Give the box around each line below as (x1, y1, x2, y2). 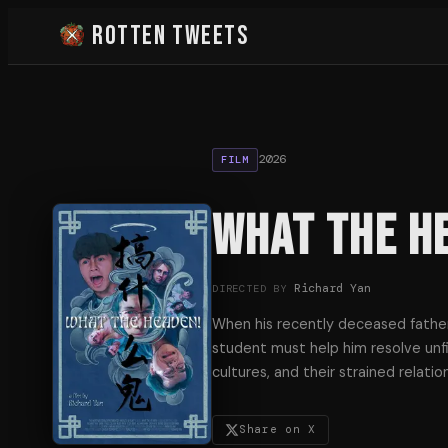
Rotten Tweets (92, 20, 250, 52)
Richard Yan (294, 280, 372, 297)
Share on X (239, 422, 316, 437)
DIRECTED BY (212, 282, 288, 296)
